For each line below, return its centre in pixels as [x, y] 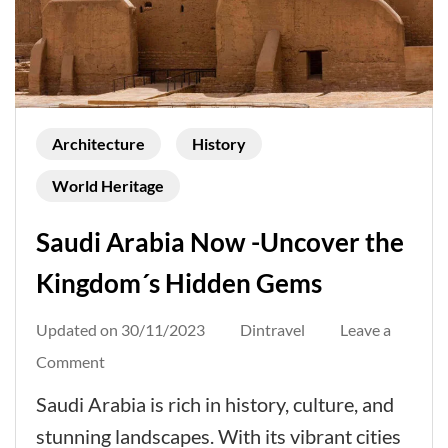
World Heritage [108, 185]
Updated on [78, 329]
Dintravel [272, 329]
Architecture [98, 143]
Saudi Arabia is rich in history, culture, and [215, 403]
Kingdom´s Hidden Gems [184, 282]
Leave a [365, 329]
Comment [70, 361]
